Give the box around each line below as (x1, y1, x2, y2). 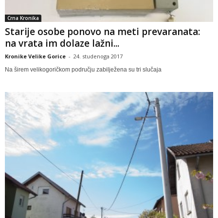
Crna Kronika (7, 14, 39, 21)
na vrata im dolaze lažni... (5, 36, 119, 50)
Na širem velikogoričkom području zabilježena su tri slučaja (5, 66, 162, 73)
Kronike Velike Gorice (5, 52, 66, 60)
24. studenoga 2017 (73, 52, 123, 60)
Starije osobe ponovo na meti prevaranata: (5, 25, 200, 38)
